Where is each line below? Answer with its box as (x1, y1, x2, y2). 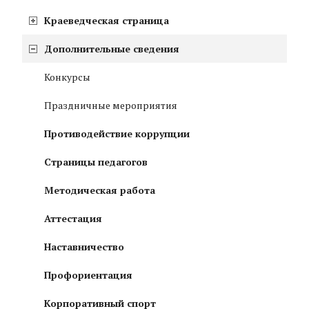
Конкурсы (44, 70, 90, 84)
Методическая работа (44, 183, 155, 197)
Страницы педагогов (44, 155, 148, 169)
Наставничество (44, 240, 124, 254)
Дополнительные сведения (44, 42, 179, 56)
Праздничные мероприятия (44, 99, 177, 112)
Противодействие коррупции (44, 127, 190, 141)
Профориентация (44, 268, 132, 282)
